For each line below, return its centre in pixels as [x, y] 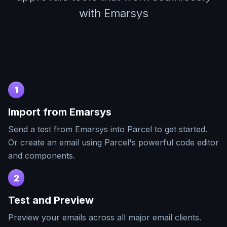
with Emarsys [113, 13]
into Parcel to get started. [158, 129]
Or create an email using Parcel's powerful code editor [113, 143]
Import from [39, 112]
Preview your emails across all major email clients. [105, 217]
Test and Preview [51, 200]
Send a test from [42, 129]
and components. [42, 156]
